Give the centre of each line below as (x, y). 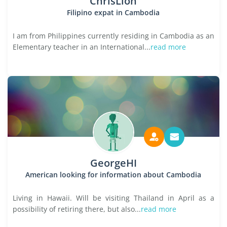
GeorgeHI (113, 163)
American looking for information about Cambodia (113, 175)
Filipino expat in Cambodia (113, 12)
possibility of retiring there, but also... (77, 209)
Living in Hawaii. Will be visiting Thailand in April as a (113, 198)
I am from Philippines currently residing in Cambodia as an (113, 36)
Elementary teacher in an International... (82, 47)
